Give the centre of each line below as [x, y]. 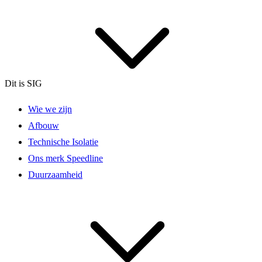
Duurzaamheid [55, 175]
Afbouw [44, 126]
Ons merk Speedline [65, 158]
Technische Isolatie [63, 142]
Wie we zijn [50, 109]
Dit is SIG [25, 84]
